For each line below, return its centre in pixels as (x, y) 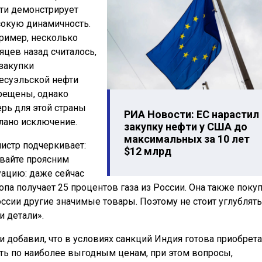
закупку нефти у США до (185, 127)
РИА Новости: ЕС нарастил (191, 115)
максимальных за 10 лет (187, 139)
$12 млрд (147, 151)
